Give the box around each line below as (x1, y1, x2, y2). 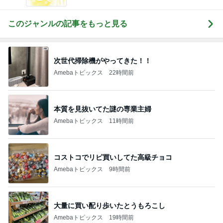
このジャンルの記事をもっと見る (8, 19, 127, 28)
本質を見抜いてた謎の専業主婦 (54, 105, 151, 113)
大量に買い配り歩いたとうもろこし (54, 201, 165, 210)
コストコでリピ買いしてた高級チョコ (54, 153, 172, 161)
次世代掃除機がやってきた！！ (54, 56, 151, 65)
